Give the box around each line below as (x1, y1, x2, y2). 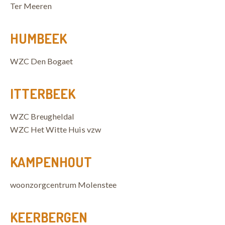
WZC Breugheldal (10, 111, 74, 121)
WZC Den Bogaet (10, 56, 73, 66)
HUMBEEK (10, 30, 67, 47)
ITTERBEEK (10, 85, 75, 102)
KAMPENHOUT (10, 153, 92, 170)
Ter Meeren (10, 1, 52, 11)
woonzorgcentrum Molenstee (10, 180, 117, 189)
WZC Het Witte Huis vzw (10, 125, 101, 134)
